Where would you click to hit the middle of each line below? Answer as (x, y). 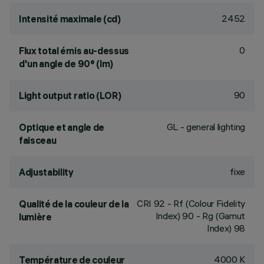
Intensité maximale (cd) (70, 19)
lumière (35, 217)
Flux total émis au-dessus (74, 51)
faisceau (38, 140)
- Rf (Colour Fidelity (205, 203)
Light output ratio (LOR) (70, 95)
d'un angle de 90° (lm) (66, 64)
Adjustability (46, 172)
